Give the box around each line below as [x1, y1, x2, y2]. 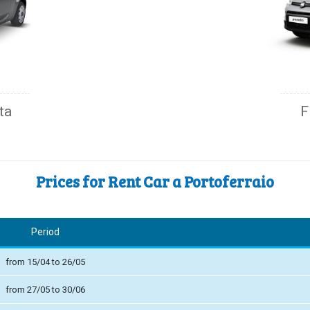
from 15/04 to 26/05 [5, 256, 85, 267]
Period [30, 226, 60, 237]
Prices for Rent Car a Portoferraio [36, 170, 274, 192]
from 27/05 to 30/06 [5, 284, 85, 295]
